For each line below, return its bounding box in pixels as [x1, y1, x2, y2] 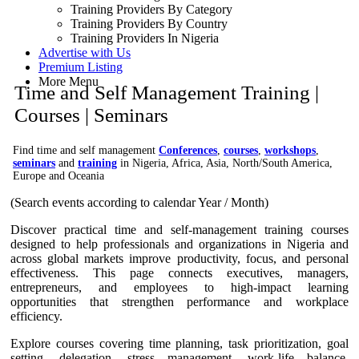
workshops [264, 143, 316, 156]
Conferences [159, 143, 217, 156]
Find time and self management [13, 143, 159, 156]
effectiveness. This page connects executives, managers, [10, 265, 349, 280]
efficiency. [10, 309, 63, 323]
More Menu [38, 75, 99, 88]
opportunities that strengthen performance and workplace [10, 294, 349, 309]
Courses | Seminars [14, 103, 168, 126]
